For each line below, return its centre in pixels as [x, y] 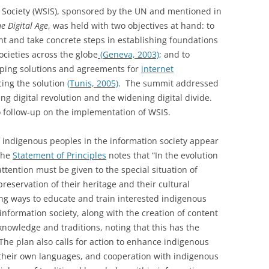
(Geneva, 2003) [128, 54]
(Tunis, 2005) [93, 83]
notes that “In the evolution [162, 155]
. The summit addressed [168, 83]
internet [157, 69]
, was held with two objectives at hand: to [131, 26]
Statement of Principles [59, 155]
